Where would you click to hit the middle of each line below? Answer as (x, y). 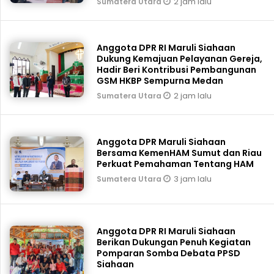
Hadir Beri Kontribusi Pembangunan (177, 70)
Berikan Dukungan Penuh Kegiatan (174, 243)
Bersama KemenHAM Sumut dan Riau (180, 153)
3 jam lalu (193, 179)
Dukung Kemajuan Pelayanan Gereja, (180, 59)
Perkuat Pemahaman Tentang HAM (176, 164)
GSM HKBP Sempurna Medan (160, 81)
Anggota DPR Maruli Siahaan (161, 142)
